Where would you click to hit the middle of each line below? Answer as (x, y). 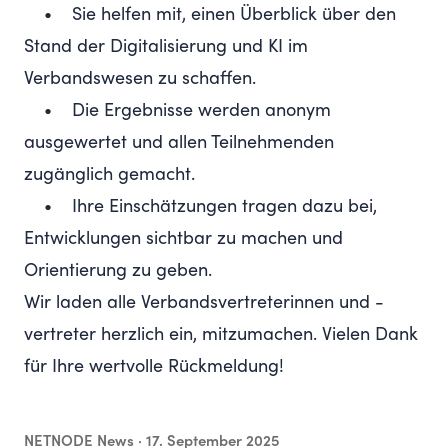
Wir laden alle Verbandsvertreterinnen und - (204, 303)
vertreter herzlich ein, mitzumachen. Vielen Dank (221, 335)
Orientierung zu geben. (118, 271)
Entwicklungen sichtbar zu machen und (183, 239)
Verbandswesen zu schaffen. (140, 79)
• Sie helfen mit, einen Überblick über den (210, 15)
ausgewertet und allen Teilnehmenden (179, 143)
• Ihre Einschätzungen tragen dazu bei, (200, 207)
